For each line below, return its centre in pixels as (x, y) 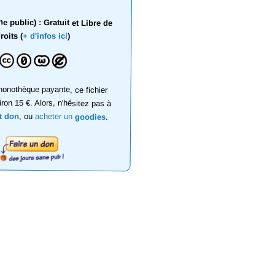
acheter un (55, 116)
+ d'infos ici (45, 36)
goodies (90, 117)
